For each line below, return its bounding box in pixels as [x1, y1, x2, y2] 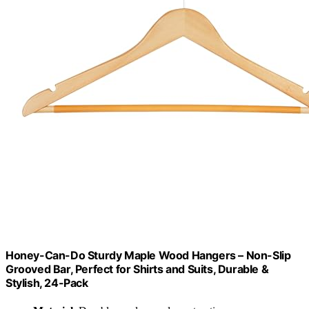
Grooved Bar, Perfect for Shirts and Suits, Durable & [6, 262, 269, 277]
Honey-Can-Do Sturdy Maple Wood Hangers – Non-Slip [6, 248, 291, 263]
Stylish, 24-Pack [6, 276, 88, 290]
